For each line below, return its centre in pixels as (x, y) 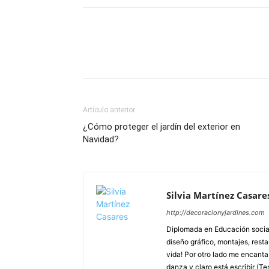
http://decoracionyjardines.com (216, 213)
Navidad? (101, 139)
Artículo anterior (109, 110)
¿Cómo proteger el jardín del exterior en (162, 127)
